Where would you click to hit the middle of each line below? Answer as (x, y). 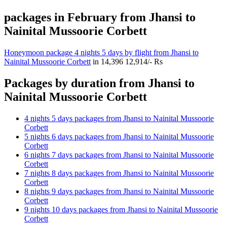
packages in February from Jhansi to (100, 17)
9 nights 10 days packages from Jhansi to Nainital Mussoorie (121, 209)
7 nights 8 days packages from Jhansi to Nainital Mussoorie (119, 173)
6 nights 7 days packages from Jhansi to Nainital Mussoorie (119, 155)
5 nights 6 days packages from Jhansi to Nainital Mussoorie (119, 136)
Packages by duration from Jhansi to (99, 83)
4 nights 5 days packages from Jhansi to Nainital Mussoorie (119, 118)
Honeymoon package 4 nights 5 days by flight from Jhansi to (101, 52)
